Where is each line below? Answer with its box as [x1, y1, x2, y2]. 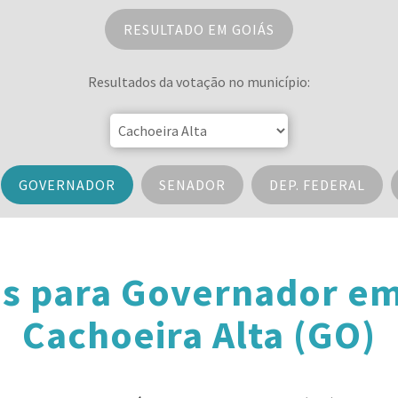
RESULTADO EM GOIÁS [123, 20, 275, 38]
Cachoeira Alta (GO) [22, 310, 376, 359]
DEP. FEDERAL [268, 176, 365, 194]
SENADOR [158, 176, 226, 194]
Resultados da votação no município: [88, 73, 310, 91]
